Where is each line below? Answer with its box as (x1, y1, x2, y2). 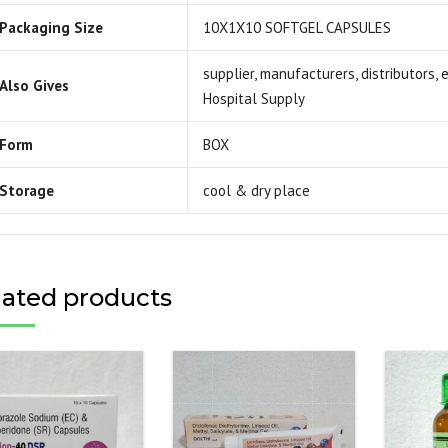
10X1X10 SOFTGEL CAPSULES (202, 18, 391, 37)
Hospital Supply (202, 89, 305, 108)
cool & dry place (202, 181, 310, 200)
